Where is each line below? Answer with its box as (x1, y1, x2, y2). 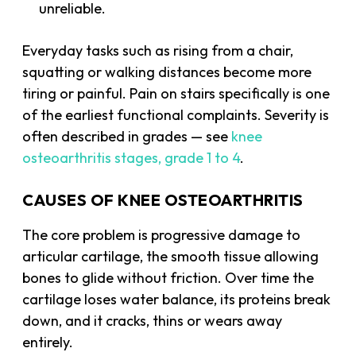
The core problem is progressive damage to (22, 225, 301, 244)
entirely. (22, 332, 74, 351)
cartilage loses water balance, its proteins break (22, 289, 331, 308)
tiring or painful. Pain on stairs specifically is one (22, 83, 331, 103)
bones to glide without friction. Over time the (22, 268, 315, 287)
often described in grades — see (22, 126, 232, 145)
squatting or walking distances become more (22, 62, 312, 81)
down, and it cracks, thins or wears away (22, 311, 283, 330)
